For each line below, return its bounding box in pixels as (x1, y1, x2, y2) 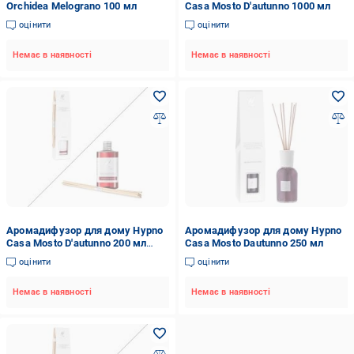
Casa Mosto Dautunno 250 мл (184, 237, 324, 249)
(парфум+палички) (6, 250, 100, 262)
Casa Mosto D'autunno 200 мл (6, 237, 147, 249)
